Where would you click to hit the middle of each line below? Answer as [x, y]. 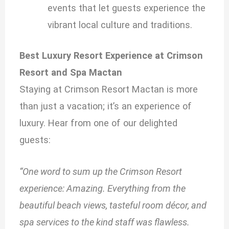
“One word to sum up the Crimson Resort [101, 172]
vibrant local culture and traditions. [120, 25]
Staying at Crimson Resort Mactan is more [109, 89]
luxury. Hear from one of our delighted [99, 123]
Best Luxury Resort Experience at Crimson [111, 56]
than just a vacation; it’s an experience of [106, 106]
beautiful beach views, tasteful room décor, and [113, 205]
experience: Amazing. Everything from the [103, 189]
